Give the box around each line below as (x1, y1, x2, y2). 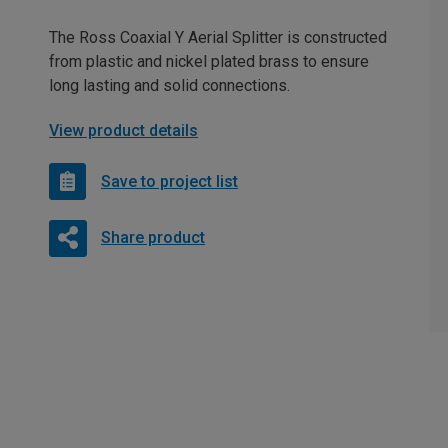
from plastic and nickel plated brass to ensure (49, 52, 369, 71)
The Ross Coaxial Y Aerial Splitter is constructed (49, 28, 387, 47)
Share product (100, 227, 205, 247)
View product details (49, 121, 198, 140)
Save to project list (101, 171, 238, 191)
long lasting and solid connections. (49, 76, 290, 95)
